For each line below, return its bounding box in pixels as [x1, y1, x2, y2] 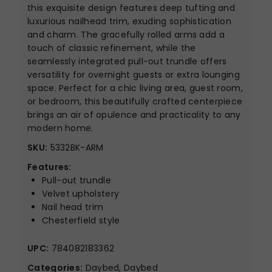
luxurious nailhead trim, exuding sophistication [27, 15, 232, 27]
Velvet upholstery [42, 188, 120, 200]
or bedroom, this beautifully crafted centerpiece [27, 95, 243, 107]
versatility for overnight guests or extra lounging [27, 69, 240, 81]
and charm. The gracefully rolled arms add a [27, 29, 225, 41]
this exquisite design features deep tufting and [27, 2, 236, 14]
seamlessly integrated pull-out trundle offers [27, 55, 227, 67]
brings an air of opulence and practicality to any [27, 109, 241, 121]
